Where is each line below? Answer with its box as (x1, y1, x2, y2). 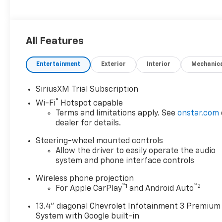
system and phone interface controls (55, 157, 195, 165)
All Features (26, 36, 84, 46)
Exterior (101, 61, 126, 67)
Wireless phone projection (36, 174, 134, 183)
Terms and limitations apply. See (55, 109, 178, 117)
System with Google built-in (36, 212, 140, 221)
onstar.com (177, 109, 220, 117)
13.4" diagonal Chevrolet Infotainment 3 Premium (36, 202, 221, 211)
